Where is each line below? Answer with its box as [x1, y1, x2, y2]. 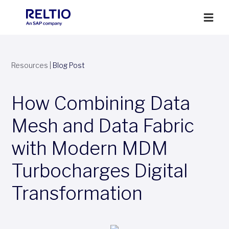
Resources [11, 61, 48, 70]
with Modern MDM [11, 137, 168, 159]
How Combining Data [11, 92, 190, 114]
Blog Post [52, 61, 85, 70]
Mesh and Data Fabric [11, 114, 194, 137]
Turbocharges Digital [11, 159, 188, 182]
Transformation [11, 182, 143, 204]
